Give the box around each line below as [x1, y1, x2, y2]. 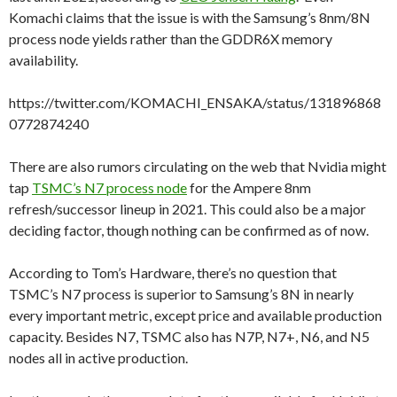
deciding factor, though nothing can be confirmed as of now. [9, 221, 369, 238]
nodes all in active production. [9, 348, 188, 366]
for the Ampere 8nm [187, 178, 311, 196]
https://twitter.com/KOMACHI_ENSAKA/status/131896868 [9, 93, 381, 111]
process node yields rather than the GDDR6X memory [9, 29, 332, 47]
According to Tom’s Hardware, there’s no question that [9, 263, 337, 281]
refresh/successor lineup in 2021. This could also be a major [9, 199, 366, 217]
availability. [9, 51, 78, 68]
